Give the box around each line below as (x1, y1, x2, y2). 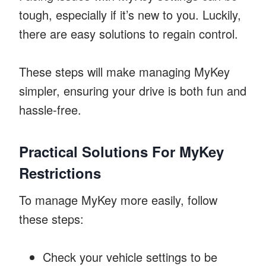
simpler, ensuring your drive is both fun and (19, 81, 246, 99)
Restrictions (19, 162, 101, 183)
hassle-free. (19, 100, 81, 118)
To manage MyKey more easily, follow (19, 191, 217, 208)
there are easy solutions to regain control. (19, 24, 238, 42)
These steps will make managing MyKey (19, 62, 230, 80)
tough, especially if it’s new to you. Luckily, (19, 5, 241, 23)
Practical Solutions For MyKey (19, 141, 224, 161)
